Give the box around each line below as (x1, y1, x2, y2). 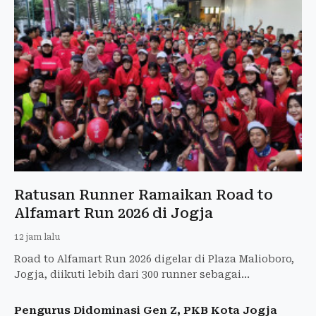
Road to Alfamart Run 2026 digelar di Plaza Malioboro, (14, 253, 294, 265)
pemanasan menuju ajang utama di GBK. (14, 284, 227, 296)
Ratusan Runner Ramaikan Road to (14, 186, 273, 203)
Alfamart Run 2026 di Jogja (14, 204, 213, 221)
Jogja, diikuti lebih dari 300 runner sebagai (14, 268, 241, 280)
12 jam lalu (14, 231, 60, 242)
